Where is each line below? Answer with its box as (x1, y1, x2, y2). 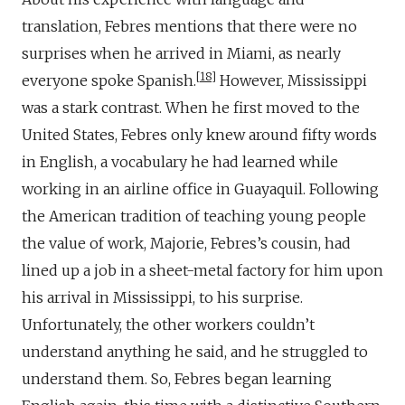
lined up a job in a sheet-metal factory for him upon (22, 260, 383, 279)
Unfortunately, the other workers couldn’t (22, 315, 315, 334)
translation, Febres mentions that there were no (22, 16, 357, 35)
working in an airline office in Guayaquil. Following (22, 179, 379, 198)
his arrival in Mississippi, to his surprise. (22, 287, 303, 306)
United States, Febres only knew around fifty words (22, 125, 377, 144)
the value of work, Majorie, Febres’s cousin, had (22, 233, 351, 252)
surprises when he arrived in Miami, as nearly (22, 43, 341, 62)
